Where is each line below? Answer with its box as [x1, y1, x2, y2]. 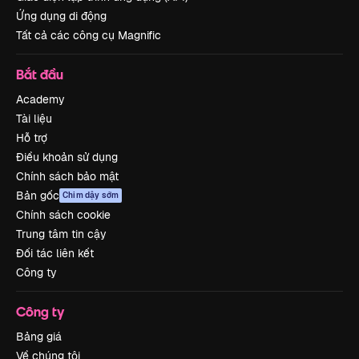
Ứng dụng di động [16, 8, 107, 23]
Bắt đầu [16, 65, 63, 83]
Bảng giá [16, 329, 62, 344]
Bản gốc [16, 188, 59, 203]
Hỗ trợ [16, 130, 47, 145]
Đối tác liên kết [16, 245, 94, 260]
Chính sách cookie [16, 207, 111, 222]
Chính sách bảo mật [16, 168, 119, 184]
